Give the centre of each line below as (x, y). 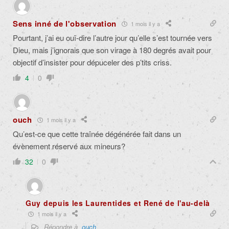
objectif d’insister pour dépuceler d (69, 62)
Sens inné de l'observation (65, 24)
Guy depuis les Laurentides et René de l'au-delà (118, 203)
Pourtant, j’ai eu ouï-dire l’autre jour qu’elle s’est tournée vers (112, 38)
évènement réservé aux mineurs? (69, 146)
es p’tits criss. (149, 62)
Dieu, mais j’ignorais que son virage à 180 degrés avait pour (112, 50)
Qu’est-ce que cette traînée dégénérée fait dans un (97, 134)
